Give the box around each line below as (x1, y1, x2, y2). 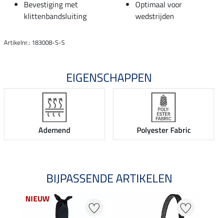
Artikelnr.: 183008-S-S (4, 37, 65, 47)
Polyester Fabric (136, 124, 191, 136)
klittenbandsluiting (24, 10, 87, 22)
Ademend (38, 124, 71, 136)
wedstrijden (135, 10, 174, 22)
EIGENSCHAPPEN (66, 68, 152, 86)
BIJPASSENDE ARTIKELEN (46, 169, 172, 187)
